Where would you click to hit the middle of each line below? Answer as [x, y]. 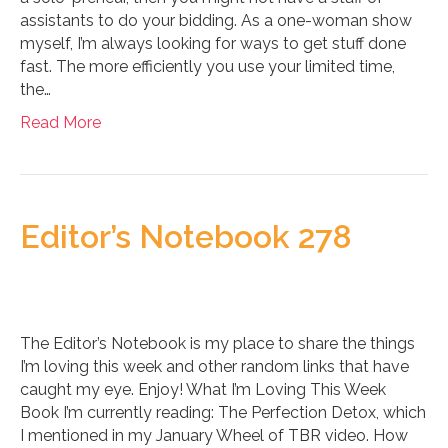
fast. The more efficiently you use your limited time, [207, 67]
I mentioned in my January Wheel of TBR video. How [214, 436]
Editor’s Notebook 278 [186, 237]
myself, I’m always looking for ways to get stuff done [213, 44]
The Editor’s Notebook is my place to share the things [217, 344]
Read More [60, 123]
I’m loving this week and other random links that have [214, 367]
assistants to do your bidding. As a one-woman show [216, 21]
